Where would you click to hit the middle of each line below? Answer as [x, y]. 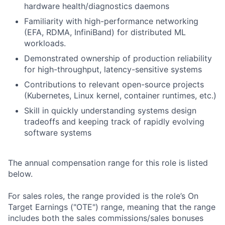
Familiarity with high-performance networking [111, 21]
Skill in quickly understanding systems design [110, 110]
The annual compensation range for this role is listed [108, 163]
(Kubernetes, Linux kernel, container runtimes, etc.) [120, 95]
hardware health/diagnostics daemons [97, 6]
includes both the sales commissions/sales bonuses [106, 218]
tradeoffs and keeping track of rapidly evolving [114, 122]
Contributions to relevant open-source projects [114, 84]
